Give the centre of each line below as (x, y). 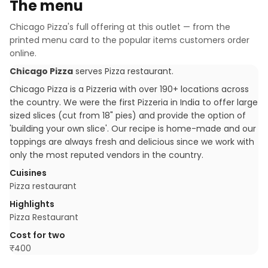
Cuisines (28, 173)
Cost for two (37, 235)
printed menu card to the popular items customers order (130, 40)
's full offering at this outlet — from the (149, 27)
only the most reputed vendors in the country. (106, 155)
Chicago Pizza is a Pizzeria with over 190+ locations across (129, 89)
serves (89, 71)
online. (23, 53)
